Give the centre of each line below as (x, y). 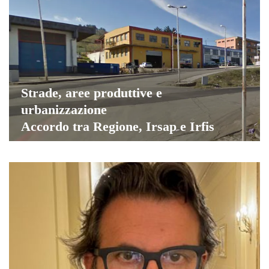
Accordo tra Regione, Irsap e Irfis (118, 126)
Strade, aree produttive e (92, 92)
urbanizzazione (64, 109)
